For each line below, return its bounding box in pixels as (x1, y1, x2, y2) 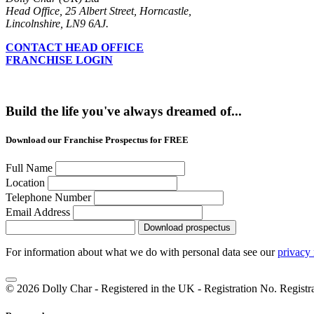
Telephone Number (6, 191, 91, 203)
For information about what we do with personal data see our (6, 245, 278, 258)
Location (6, 176, 45, 189)
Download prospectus (144, 221, 231, 233)
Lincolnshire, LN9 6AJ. (6, 17, 109, 29)
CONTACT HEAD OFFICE (6, 41, 144, 53)
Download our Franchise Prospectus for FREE (6, 134, 189, 145)
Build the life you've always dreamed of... (6, 103, 242, 118)
